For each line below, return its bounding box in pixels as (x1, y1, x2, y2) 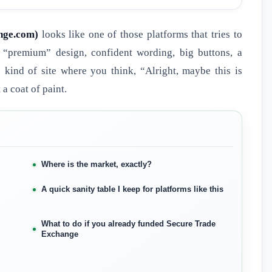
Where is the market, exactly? (41, 160, 152, 169)
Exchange (41, 229, 78, 239)
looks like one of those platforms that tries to (38, 29, 242, 41)
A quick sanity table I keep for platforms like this (41, 185, 223, 194)
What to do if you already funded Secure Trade (41, 219, 216, 229)
